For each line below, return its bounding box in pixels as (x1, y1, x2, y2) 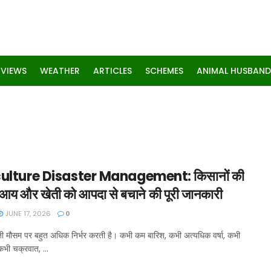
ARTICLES (93, 65, 132, 77)
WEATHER (40, 65, 80, 77)
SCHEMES (145, 65, 183, 77)
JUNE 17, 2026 (3, 209, 51, 218)
